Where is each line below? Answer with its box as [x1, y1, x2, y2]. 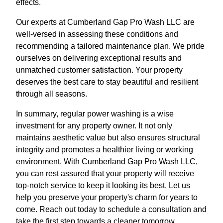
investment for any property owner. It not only [16, 121, 172, 130]
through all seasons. [16, 89, 87, 98]
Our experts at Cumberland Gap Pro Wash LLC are [16, 17, 195, 26]
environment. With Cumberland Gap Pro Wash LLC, [16, 157, 198, 166]
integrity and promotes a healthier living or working [16, 145, 193, 154]
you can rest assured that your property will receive [16, 169, 194, 178]
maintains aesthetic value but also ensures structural [16, 133, 200, 142]
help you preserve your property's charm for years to [16, 193, 198, 202]
